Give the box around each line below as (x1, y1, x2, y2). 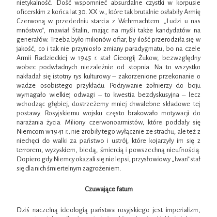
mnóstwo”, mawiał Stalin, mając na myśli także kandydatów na (16, 27, 201, 34)
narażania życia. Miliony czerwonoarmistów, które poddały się (16, 119, 201, 126)
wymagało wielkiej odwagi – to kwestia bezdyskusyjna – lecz (16, 91, 201, 99)
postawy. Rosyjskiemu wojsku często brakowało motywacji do (16, 109, 201, 117)
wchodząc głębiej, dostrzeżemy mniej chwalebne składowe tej (16, 100, 201, 108)
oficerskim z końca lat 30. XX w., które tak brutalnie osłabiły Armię (16, 8, 201, 16)
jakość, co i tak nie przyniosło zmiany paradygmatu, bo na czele (16, 45, 201, 53)
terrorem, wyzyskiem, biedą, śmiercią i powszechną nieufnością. (16, 146, 201, 154)
